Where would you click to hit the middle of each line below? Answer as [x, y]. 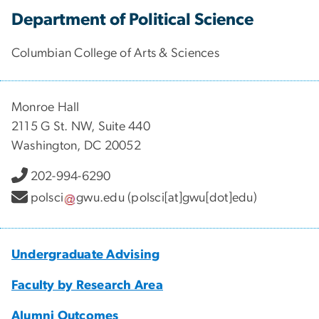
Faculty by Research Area [87, 285]
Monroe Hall [46, 107]
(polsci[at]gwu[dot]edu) [191, 198]
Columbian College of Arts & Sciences [115, 53]
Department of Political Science [132, 20]
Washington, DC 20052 [76, 146]
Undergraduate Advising [86, 255]
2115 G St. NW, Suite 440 [81, 126]
